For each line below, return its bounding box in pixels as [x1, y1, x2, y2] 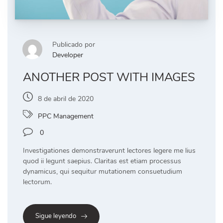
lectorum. [23, 177, 52, 187]
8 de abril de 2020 [38, 94, 94, 104]
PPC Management [38, 111, 94, 121]
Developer [52, 50, 83, 60]
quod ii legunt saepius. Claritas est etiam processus [23, 156, 181, 166]
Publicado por [52, 40, 95, 50]
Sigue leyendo [35, 212, 76, 221]
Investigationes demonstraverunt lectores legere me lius [23, 146, 196, 156]
